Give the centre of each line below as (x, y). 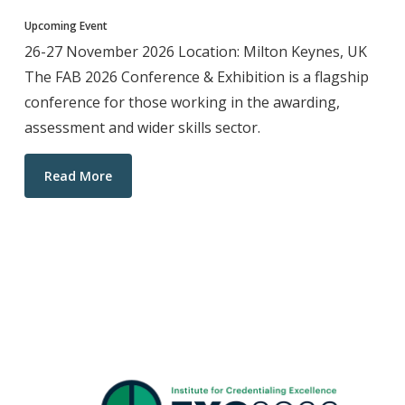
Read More (78, 176)
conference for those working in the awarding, (182, 103)
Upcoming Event (66, 26)
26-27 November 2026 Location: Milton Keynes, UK (195, 52)
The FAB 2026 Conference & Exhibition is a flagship (196, 77)
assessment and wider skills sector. (142, 128)
